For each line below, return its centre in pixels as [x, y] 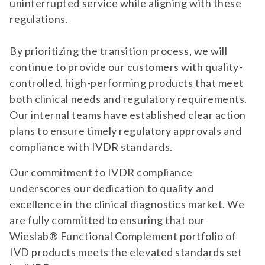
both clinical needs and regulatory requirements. [128, 99]
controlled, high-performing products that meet [127, 83]
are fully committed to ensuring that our [107, 220]
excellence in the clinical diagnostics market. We [127, 204]
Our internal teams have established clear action [128, 115]
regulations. [39, 19]
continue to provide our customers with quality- [126, 67]
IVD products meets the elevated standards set [126, 252]
